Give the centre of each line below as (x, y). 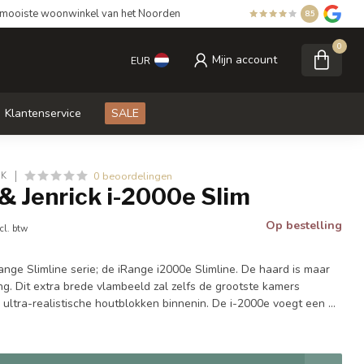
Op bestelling (303, 225)
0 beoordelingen (133, 176)
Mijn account (244, 60)
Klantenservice (43, 113)
